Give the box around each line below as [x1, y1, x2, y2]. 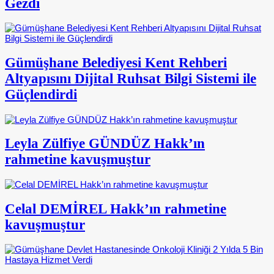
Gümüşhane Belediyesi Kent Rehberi [5, 54, 227, 70]
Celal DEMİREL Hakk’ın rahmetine [5, 201, 226, 217]
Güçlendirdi [5, 86, 77, 102]
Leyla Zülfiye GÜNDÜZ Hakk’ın [5, 136, 205, 152]
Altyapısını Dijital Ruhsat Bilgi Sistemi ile [5, 70, 256, 86]
